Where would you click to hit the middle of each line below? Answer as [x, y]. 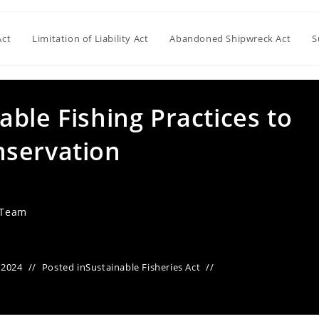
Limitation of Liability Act [90, 38]
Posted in [64, 267]
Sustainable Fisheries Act [143, 267]
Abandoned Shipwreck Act [230, 38]
